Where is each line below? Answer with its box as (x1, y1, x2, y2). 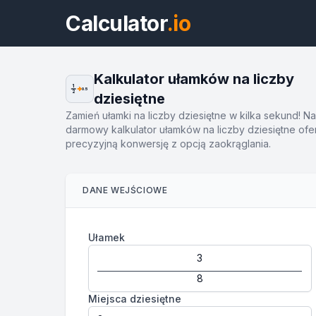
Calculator (66, 11, 167, 36)
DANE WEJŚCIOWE (83, 185, 168, 195)
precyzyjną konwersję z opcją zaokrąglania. (66, 138, 271, 150)
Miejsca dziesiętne (88, 293, 181, 305)
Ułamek (88, 231, 125, 243)
